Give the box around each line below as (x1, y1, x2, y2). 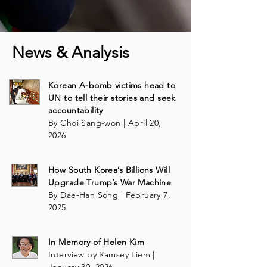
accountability (48, 105, 103, 116)
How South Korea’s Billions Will (48, 164, 170, 175)
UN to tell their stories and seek (48, 92, 176, 103)
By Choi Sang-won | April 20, (48, 117, 162, 128)
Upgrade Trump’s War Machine (48, 177, 172, 188)
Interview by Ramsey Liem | (48, 249, 155, 260)
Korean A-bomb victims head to (48, 80, 176, 91)
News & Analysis (12, 43, 129, 62)
